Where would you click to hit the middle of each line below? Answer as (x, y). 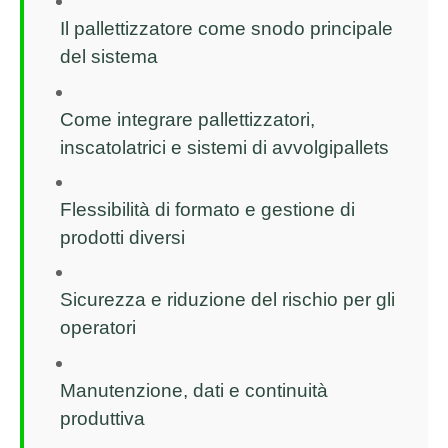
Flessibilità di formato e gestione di (207, 209)
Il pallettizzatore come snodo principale (226, 29)
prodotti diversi (122, 237)
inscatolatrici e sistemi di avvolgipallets (224, 147)
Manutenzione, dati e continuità (194, 390)
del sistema (109, 57)
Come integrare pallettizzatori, (187, 119)
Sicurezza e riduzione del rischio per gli (227, 300)
